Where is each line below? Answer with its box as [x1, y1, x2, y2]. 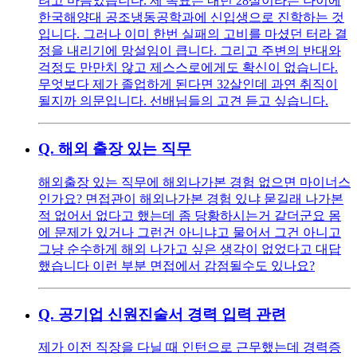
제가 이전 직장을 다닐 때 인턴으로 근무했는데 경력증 [38, 340, 341, 355]
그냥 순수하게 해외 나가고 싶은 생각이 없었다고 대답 [38, 241, 341, 256]
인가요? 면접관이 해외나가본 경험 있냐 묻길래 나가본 [38, 191, 343, 206]
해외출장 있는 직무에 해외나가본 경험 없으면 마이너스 [38, 175, 351, 189]
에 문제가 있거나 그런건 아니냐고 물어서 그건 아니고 [38, 225, 341, 239]
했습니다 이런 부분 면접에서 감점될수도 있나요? [38, 258, 315, 273]
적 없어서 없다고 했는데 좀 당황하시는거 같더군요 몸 [38, 208, 341, 222]
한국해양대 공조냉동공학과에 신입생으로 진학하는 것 [38, 10, 344, 24]
